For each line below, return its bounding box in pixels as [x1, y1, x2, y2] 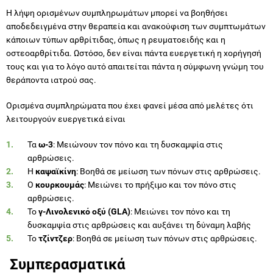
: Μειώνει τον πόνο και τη [130, 207, 230, 217]
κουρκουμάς [35, 180, 84, 190]
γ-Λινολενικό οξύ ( [38, 207, 111, 217]
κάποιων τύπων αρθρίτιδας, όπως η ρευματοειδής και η [6, 35, 225, 45]
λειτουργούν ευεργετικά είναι [6, 114, 126, 124]
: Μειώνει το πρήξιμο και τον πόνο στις [84, 180, 236, 190]
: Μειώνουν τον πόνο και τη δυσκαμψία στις [53, 140, 223, 150]
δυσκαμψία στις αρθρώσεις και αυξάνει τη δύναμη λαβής [27, 220, 251, 230]
